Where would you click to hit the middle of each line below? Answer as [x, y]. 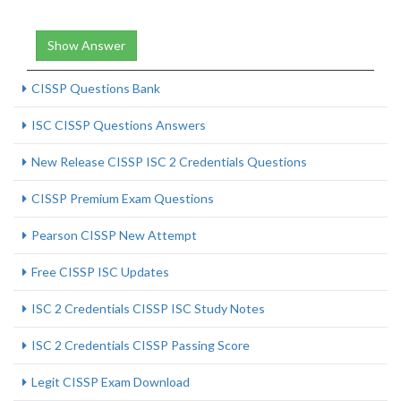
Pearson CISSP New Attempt [114, 235]
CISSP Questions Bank [96, 88]
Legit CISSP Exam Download [111, 382]
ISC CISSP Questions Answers [119, 125]
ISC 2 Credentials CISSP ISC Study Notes [148, 308]
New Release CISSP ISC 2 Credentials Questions [169, 162]
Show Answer [86, 45]
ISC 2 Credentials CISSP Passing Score [141, 345]
